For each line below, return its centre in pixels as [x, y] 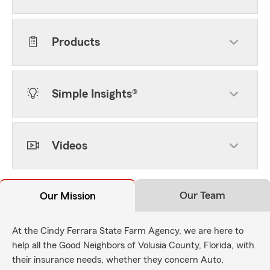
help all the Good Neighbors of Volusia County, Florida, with [133, 245]
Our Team [202, 195]
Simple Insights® [95, 94]
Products [76, 42]
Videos [70, 146]
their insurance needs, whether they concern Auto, [118, 260]
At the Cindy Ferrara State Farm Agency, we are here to [128, 231]
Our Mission [67, 196]
